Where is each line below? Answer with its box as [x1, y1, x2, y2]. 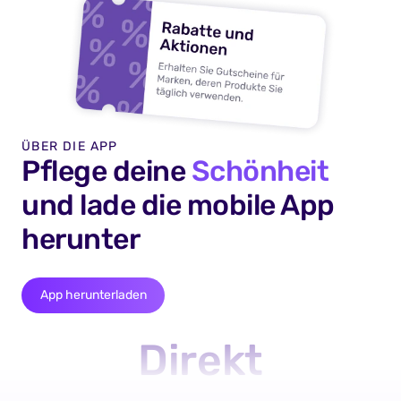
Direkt [138, 335, 263, 387]
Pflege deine [21, 154, 192, 189]
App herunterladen [39, 287, 147, 303]
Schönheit [191, 154, 329, 189]
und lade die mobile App [21, 188, 335, 223]
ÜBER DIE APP [21, 139, 118, 155]
